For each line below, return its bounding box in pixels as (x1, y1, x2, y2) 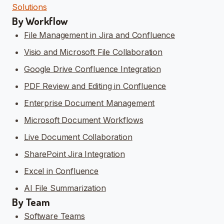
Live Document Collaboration (24, 131, 132, 142)
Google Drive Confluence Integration (24, 63, 161, 74)
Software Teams (24, 210, 85, 221)
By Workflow (12, 13, 68, 27)
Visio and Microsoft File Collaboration (24, 46, 162, 57)
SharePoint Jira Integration (24, 148, 125, 159)
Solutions (12, 1, 47, 12)
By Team (12, 194, 50, 208)
